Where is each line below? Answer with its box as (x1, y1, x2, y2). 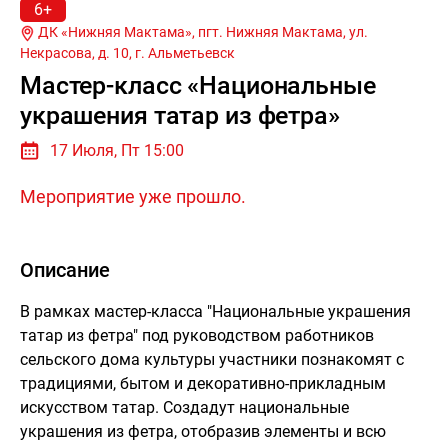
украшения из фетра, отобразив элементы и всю (20, 421, 386, 441)
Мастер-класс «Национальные (20, 70, 376, 100)
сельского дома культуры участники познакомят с (20, 349, 404, 369)
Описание (20, 257, 110, 282)
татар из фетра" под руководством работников (20, 325, 374, 345)
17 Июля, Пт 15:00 (50, 140, 184, 160)
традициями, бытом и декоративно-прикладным (20, 373, 386, 393)
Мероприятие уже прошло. (20, 185, 246, 207)
